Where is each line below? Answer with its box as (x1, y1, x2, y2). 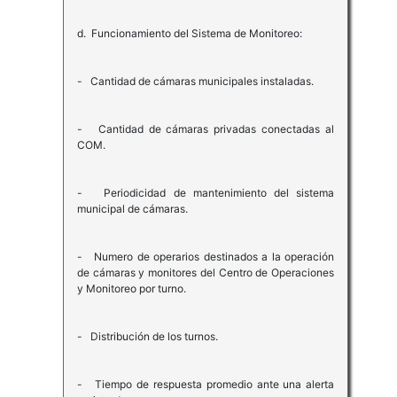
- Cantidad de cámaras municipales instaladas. (76, 74, 314, 89)
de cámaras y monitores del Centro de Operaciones (76, 266, 335, 280)
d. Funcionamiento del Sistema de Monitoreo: (76, 27, 302, 41)
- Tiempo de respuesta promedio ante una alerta (76, 378, 335, 392)
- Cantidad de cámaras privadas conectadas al (76, 122, 335, 136)
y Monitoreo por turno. (76, 282, 186, 296)
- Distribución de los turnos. (76, 330, 218, 344)
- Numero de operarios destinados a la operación (76, 250, 335, 264)
